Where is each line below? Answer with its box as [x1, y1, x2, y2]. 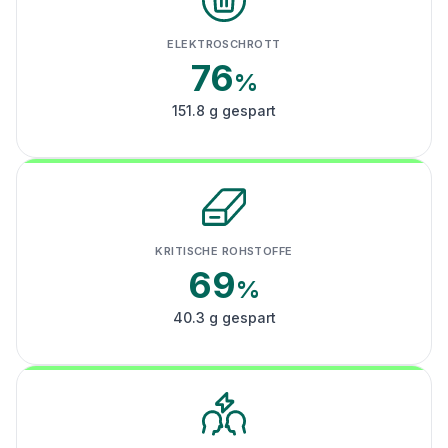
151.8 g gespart [172, 102, 276, 119]
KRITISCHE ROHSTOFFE [155, 244, 293, 258]
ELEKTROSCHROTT [167, 37, 281, 51]
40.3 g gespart [172, 309, 276, 326]
